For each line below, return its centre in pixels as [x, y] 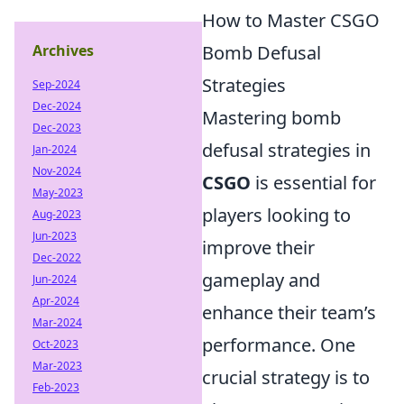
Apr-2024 [56, 301]
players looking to [276, 215]
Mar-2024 [57, 322]
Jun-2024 [55, 279]
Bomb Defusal [262, 53]
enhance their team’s [289, 312]
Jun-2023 [55, 236]
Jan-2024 [55, 149]
